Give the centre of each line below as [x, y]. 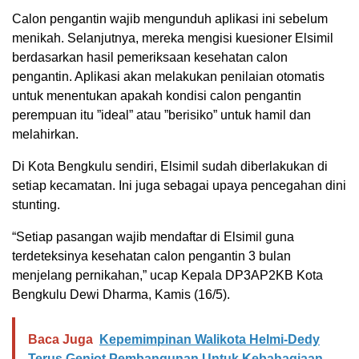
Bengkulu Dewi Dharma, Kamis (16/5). [121, 294]
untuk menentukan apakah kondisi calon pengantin [157, 96]
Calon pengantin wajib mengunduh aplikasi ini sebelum [170, 19]
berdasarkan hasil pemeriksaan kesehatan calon [150, 57]
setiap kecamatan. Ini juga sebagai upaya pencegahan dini [179, 186]
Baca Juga [61, 339]
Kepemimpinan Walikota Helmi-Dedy [210, 339]
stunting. [36, 205]
